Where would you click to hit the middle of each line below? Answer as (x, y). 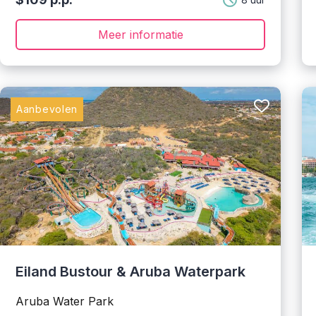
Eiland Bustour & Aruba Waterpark (130, 272)
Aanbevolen (47, 109)
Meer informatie (140, 35)
